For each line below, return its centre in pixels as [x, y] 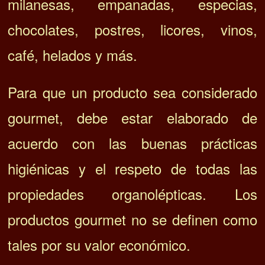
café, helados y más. [73, 54]
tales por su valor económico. [99, 244]
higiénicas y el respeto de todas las [132, 168]
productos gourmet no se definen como [132, 219]
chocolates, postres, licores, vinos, [132, 29]
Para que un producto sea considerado [132, 92]
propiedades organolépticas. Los [132, 193]
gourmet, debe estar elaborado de [132, 117]
